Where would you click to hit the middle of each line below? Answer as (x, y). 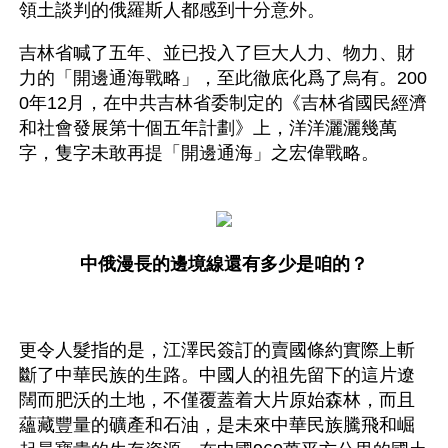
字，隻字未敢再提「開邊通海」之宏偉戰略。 (199, 152)
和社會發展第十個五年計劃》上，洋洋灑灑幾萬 (208, 127)
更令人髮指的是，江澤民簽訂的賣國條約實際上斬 (217, 349)
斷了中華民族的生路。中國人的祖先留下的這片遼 (217, 374)
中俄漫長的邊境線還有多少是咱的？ (224, 263)
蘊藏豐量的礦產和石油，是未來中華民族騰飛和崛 (217, 424)
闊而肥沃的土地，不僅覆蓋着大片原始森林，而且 (217, 399)
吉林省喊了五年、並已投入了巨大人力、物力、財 (217, 52)
